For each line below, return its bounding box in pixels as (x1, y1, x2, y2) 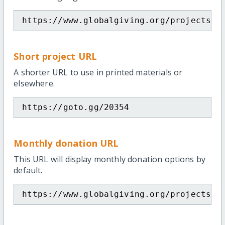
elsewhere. (14, 78, 55, 89)
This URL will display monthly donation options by (14, 154, 206, 165)
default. (14, 165, 43, 176)
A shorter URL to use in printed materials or (14, 67, 183, 78)
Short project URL (14, 50, 97, 63)
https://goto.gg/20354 (22, 102, 130, 113)
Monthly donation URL (14, 137, 119, 150)
